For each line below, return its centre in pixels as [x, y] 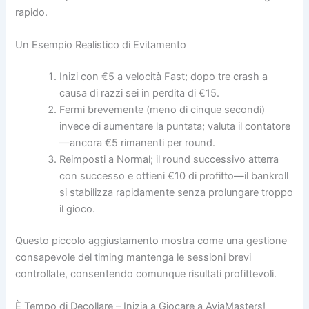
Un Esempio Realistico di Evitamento [101, 45]
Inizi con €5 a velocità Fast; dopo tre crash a [164, 76]
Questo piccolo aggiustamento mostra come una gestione [151, 240]
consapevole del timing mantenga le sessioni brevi [133, 257]
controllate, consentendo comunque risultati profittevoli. [146, 273]
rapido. [32, 12]
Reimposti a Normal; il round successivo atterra [169, 159]
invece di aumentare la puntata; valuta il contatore [175, 126]
